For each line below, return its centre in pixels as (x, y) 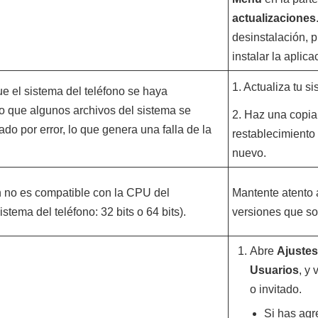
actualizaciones (274, 18)
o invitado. (275, 289)
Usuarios (274, 270)
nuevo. (249, 153)
